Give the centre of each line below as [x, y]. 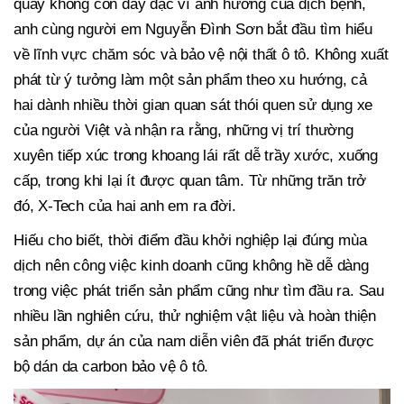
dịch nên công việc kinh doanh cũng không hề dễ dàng [191, 266]
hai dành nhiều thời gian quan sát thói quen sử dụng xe [193, 106]
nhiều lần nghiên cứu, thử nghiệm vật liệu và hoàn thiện [195, 317]
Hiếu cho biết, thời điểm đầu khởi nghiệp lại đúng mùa [190, 241]
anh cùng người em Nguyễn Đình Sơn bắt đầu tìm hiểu [193, 30]
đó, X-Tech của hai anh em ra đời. [125, 207]
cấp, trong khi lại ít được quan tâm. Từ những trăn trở [190, 181]
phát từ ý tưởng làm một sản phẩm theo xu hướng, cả [190, 80]
